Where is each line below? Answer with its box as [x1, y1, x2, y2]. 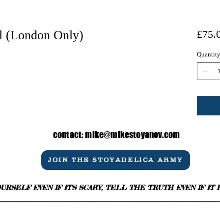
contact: [53, 129, 85, 140]
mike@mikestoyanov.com [85, 129, 180, 140]
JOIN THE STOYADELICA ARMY [48, 156, 183, 164]
